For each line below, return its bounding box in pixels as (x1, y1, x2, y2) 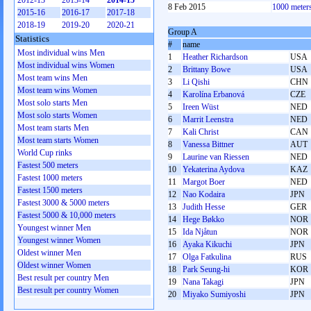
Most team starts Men (17, 123, 89, 133)
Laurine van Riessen (183, 152, 249, 162)
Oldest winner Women (17, 260, 91, 270)
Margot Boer (183, 177, 225, 187)
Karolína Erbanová (183, 90, 244, 99)
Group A (168, 27, 197, 37)
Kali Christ (183, 127, 219, 137)
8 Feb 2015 (168, 2, 205, 12)
